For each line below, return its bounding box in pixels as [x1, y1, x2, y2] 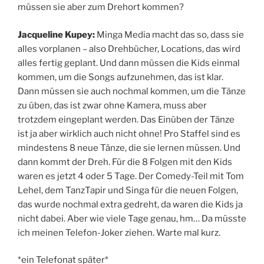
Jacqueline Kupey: [18, 29, 97, 40]
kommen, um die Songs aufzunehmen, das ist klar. [18, 71, 223, 82]
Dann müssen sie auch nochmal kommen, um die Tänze [18, 85, 246, 97]
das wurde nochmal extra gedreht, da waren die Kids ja [18, 199, 243, 210]
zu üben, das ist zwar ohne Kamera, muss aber [18, 100, 207, 111]
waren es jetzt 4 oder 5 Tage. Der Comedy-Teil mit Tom [18, 170, 244, 181]
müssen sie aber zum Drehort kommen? [18, 2, 184, 13]
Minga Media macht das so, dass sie [97, 29, 244, 40]
